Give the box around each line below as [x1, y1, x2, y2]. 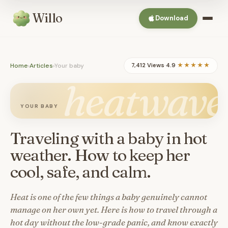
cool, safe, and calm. [10, 162, 151, 182]
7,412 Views [131, 62, 164, 69]
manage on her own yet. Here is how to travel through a [10, 204, 217, 215]
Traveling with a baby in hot [10, 128, 207, 148]
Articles [30, 61, 53, 70]
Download [155, 14, 188, 22]
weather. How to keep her [10, 145, 190, 165]
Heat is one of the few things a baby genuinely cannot [10, 191, 207, 202]
